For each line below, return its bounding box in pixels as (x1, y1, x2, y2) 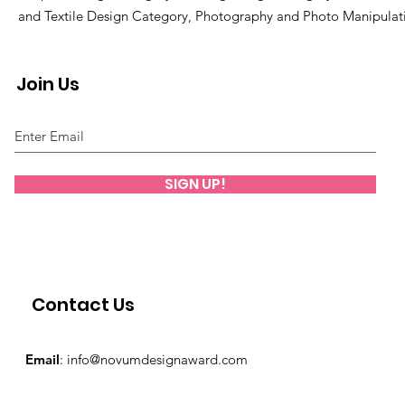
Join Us (16, 71, 80, 97)
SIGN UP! (165, 173, 226, 194)
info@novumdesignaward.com (67, 350, 248, 368)
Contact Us (32, 291, 135, 317)
